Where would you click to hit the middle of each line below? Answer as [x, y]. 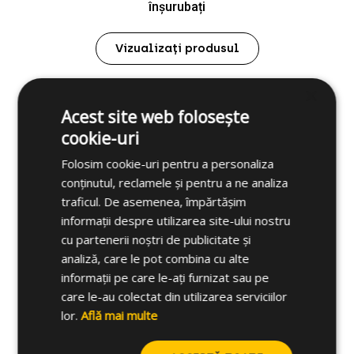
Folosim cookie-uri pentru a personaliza [168, 163]
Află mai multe [119, 315]
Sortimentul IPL [177, 140]
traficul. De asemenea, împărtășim [154, 201]
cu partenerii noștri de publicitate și [156, 239]
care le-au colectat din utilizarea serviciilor [174, 296]
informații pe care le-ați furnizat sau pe [165, 277]
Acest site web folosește [155, 117]
